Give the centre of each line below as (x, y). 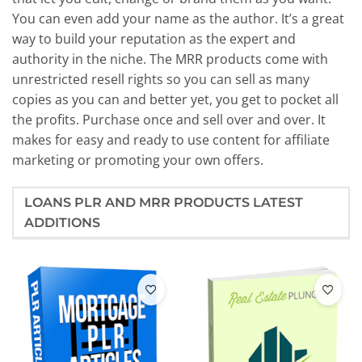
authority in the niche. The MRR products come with (170, 59)
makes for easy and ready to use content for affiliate (171, 139)
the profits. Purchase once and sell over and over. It (169, 119)
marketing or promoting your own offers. (138, 160)
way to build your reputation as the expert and (154, 38)
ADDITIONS (62, 223)
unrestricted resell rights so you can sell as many (161, 79)
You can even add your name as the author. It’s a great (178, 18)
